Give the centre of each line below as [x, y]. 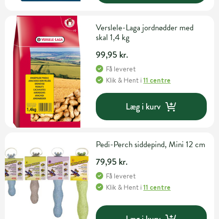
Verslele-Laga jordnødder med [145, 28]
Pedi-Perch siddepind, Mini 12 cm [151, 145]
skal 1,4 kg [113, 38]
